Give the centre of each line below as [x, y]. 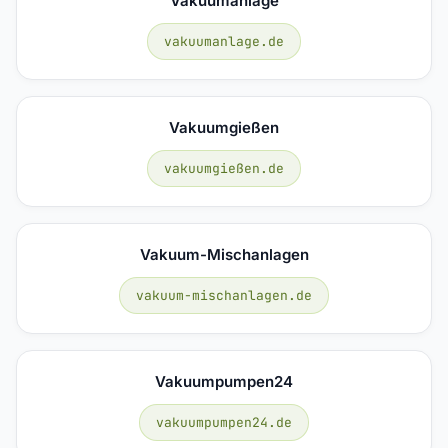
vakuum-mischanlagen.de [224, 295]
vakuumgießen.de [224, 168]
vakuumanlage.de [224, 41]
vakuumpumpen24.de [224, 422]
